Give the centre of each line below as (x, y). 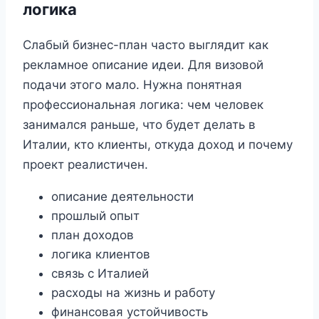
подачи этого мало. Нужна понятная (132, 84)
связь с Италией (100, 273)
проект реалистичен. (85, 164)
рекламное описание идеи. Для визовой (143, 64)
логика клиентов (101, 254)
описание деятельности (122, 196)
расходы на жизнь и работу (133, 292)
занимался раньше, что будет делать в (139, 124)
